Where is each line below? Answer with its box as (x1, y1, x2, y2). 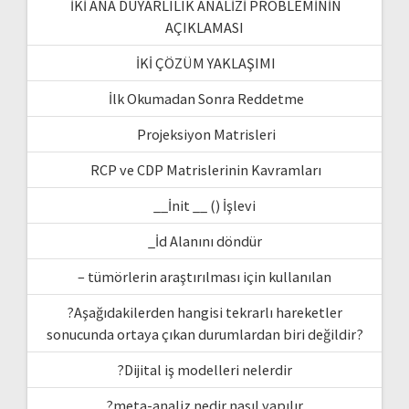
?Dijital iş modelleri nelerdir (117, 360, 292, 379)
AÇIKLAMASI (165, 17, 244, 37)
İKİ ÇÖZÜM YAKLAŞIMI (133, 53, 276, 72)
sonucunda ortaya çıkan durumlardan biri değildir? (46, 324, 363, 343)
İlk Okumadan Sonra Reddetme (105, 89, 304, 108)
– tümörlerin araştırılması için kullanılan (78, 267, 331, 286)
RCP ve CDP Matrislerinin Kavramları (88, 160, 321, 179)
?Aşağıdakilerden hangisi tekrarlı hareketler (67, 302, 342, 321)
